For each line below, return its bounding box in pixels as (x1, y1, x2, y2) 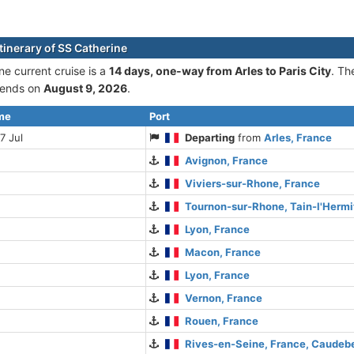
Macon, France (185, 246, 262, 258)
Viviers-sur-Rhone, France (185, 177, 321, 190)
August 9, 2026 (43, 81, 127, 95)
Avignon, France (185, 154, 269, 167)
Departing (185, 131, 235, 144)
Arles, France (264, 131, 333, 144)
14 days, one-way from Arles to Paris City (109, 64, 331, 77)
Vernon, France (185, 292, 263, 304)
